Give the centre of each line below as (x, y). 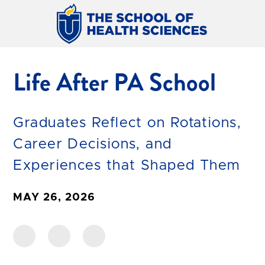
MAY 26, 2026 (54, 197)
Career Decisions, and (93, 144)
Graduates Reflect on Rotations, (127, 123)
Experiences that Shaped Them (127, 165)
